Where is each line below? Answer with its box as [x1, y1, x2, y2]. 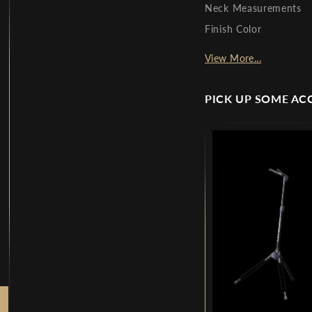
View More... [205, 52, 262, 64]
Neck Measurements [205, 1, 302, 14]
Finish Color [205, 22, 262, 35]
